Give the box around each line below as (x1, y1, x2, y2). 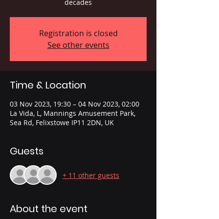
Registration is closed (39, 28, 118, 39)
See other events (47, 40, 109, 51)
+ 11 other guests (63, 170, 119, 180)
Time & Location (10, 78, 86, 92)
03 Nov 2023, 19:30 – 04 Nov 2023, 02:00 (10, 99, 139, 109)
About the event (10, 202, 88, 216)
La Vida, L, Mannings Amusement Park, (10, 109, 135, 118)
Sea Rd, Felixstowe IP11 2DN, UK (10, 118, 114, 128)
